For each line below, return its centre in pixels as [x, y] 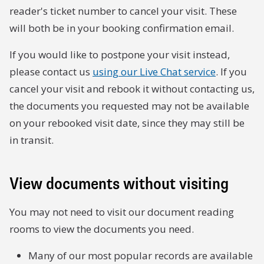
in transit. [32, 140]
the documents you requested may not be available [129, 106]
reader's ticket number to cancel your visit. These [123, 11]
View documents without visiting [119, 184]
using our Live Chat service [154, 72]
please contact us [51, 72]
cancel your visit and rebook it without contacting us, [132, 89]
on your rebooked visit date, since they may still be [127, 123]
